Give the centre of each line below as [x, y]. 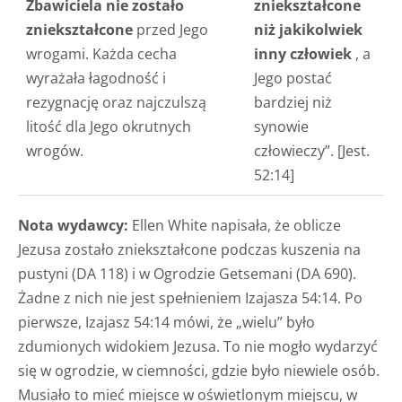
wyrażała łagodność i [96, 78]
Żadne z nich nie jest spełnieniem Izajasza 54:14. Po [190, 297]
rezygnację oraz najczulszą [116, 102]
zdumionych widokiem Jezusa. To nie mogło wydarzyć [198, 346]
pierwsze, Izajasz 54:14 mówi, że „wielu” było [166, 322]
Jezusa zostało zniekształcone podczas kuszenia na [189, 249]
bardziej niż [293, 102]
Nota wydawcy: [73, 225]
